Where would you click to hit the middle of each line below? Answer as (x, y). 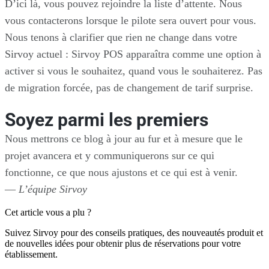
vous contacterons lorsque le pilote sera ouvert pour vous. (131, 21)
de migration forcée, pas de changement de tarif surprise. (129, 88)
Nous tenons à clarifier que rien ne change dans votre (121, 38)
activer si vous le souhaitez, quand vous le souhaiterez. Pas (134, 71)
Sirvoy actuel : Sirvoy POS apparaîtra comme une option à (133, 54)
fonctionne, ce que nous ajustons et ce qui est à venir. (121, 172)
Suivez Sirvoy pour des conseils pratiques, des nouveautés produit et (134, 232)
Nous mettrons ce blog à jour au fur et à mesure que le (124, 138)
